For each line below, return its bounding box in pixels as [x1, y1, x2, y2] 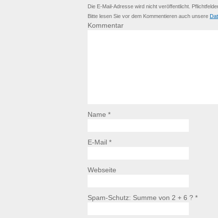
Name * [88, 111, 110, 119]
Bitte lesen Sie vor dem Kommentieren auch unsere [88, 13, 210, 19]
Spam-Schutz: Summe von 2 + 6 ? [88, 194, 193, 202]
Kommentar [88, 22, 124, 30]
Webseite [88, 166, 116, 174]
